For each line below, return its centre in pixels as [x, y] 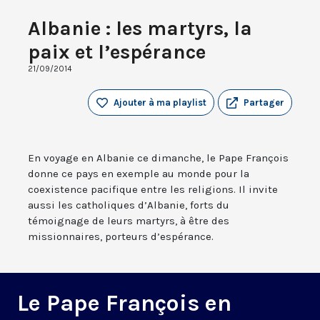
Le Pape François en [124, 304]
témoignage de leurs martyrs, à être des [129, 221]
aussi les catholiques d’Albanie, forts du [129, 205]
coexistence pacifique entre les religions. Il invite [153, 190]
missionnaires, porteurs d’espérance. [121, 237]
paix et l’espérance [117, 52]
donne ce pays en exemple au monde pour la [139, 174]
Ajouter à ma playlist [160, 103]
